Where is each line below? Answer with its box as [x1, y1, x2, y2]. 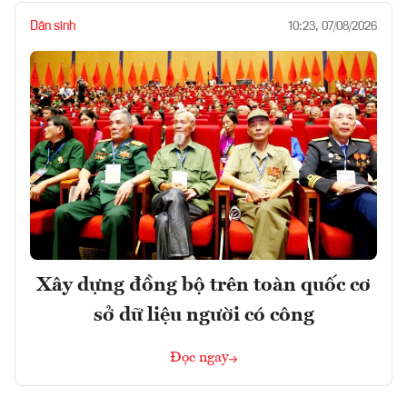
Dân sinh [30, 20, 75, 34]
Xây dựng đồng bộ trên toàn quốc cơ [36, 274, 371, 295]
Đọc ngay [170, 350, 229, 365]
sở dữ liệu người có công [93, 304, 314, 325]
